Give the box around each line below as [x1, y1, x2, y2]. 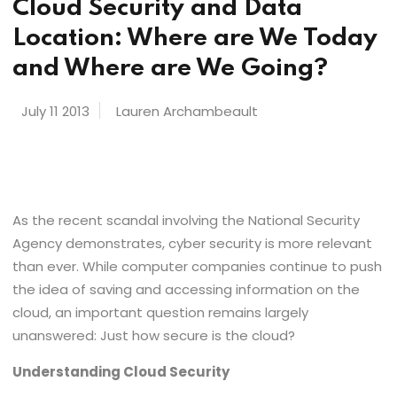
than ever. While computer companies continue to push [12, 257, 383, 276]
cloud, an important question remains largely [12, 303, 309, 322]
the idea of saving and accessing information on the [12, 280, 361, 299]
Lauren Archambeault [116, 102, 259, 121]
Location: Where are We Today [12, 26, 378, 51]
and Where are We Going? [12, 56, 329, 82]
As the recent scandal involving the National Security [12, 211, 361, 230]
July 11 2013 [21, 102, 90, 121]
